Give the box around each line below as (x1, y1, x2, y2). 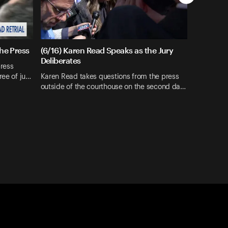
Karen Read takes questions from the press (40, 73, 179, 80)
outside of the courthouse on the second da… (40, 83, 186, 91)
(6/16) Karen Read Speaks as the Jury (40, 45, 174, 55)
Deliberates (40, 55, 81, 66)
